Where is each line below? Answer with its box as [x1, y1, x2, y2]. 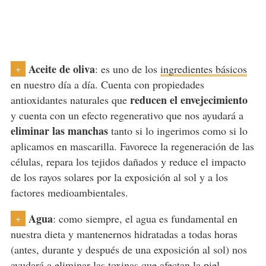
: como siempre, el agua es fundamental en [52, 211, 237, 226]
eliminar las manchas [10, 123, 108, 139]
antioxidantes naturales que [10, 93, 130, 107]
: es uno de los [94, 62, 160, 77]
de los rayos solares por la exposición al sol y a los [10, 170, 228, 185]
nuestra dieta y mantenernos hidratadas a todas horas [10, 227, 237, 242]
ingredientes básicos [160, 62, 247, 77]
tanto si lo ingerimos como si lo [107, 123, 248, 138]
